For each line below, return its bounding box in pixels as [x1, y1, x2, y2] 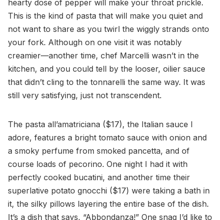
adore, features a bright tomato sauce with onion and [8, 133, 207, 143]
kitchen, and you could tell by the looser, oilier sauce [8, 64, 205, 74]
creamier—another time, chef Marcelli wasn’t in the [8, 51, 199, 61]
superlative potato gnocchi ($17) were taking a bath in [8, 186, 210, 196]
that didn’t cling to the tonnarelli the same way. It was [8, 77, 205, 87]
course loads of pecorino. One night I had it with [8, 159, 188, 169]
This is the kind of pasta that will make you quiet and [8, 11, 203, 21]
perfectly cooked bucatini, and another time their [8, 172, 190, 183]
